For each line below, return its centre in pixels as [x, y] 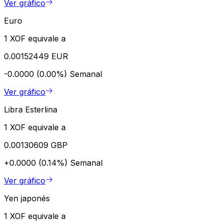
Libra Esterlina [31, 109]
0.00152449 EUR [36, 56]
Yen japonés [27, 198]
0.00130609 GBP [36, 145]
